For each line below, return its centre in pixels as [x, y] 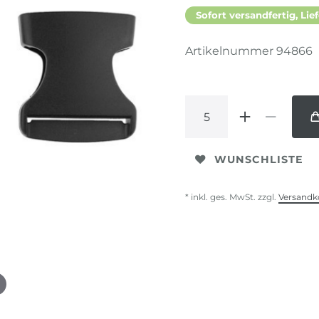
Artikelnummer [231, 51]
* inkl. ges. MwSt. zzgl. [232, 197]
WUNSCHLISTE [259, 159]
